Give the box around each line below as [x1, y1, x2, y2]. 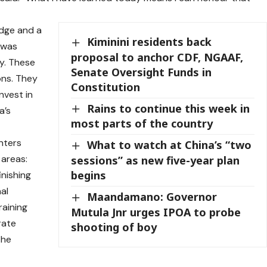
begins [71, 168, 107, 183]
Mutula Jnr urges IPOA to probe [71, 204, 241, 219]
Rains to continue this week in [87, 101, 250, 116]
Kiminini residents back [87, 35, 212, 49]
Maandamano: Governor [87, 190, 218, 204]
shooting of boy [71, 219, 157, 234]
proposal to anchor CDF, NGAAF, [71, 49, 244, 64]
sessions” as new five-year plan [71, 153, 240, 168]
